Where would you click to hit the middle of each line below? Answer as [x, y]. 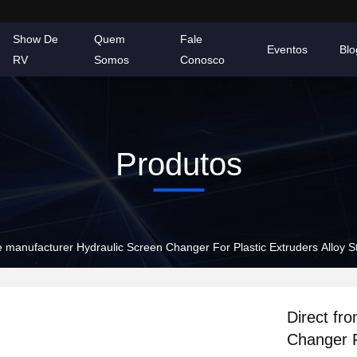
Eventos [287, 49]
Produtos [178, 164]
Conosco [203, 60]
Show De [35, 39]
